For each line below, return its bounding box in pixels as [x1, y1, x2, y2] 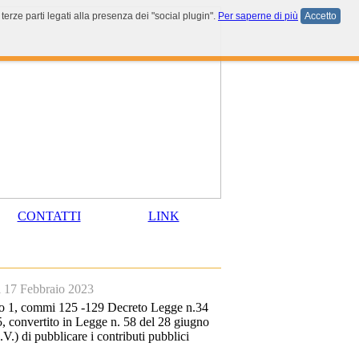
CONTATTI [17, 209, 81, 223]
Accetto [305, 10, 337, 22]
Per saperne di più [218, 10, 298, 22]
